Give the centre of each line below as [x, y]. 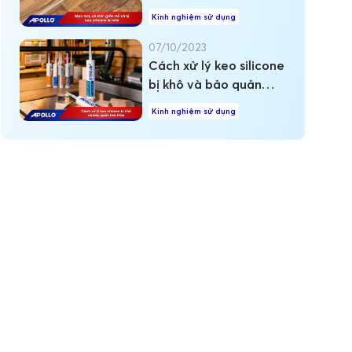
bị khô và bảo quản [205, 84]
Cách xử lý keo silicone [217, 66]
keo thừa [176, 103]
